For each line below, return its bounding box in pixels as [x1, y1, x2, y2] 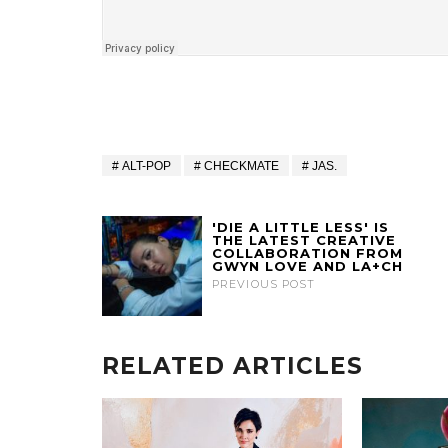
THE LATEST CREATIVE [212, 232, 396, 249]
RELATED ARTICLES [102, 352, 363, 381]
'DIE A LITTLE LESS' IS [212, 219, 389, 236]
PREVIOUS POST [212, 277, 316, 292]
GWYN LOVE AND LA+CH [212, 258, 403, 275]
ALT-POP [122, 159, 171, 174]
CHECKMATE [204, 159, 279, 174]
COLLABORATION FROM [212, 245, 403, 262]
